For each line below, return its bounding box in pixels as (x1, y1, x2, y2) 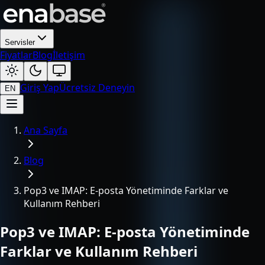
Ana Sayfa (24, 124, 67, 137)
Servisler (5, 38, 35, 47)
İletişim (53, 49, 85, 62)
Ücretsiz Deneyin (59, 81, 135, 94)
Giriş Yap (20, 81, 59, 94)
